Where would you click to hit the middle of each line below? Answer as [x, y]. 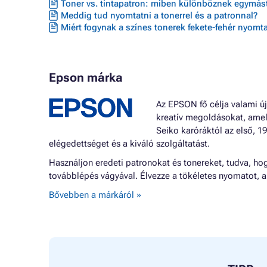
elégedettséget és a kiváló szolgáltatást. [129, 144]
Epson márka [86, 77]
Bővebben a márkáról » [95, 195]
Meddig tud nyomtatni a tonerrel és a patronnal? [159, 15]
